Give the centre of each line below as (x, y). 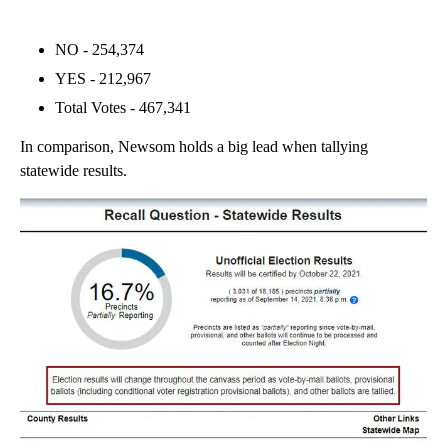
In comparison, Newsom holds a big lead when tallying (194, 147)
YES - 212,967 (103, 79)
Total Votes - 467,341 (123, 108)
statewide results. (73, 171)
